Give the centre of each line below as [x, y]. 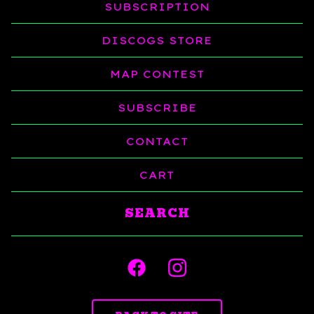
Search [35, 207]
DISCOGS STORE [157, 40]
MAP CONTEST [157, 74]
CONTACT [157, 141]
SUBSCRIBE [157, 108]
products [42, 217]
